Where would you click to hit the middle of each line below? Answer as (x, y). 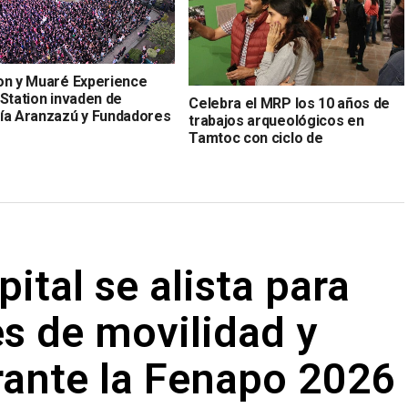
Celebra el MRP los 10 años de (290, 104)
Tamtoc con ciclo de (256, 138)
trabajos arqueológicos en (276, 121)
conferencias (234, 156)
